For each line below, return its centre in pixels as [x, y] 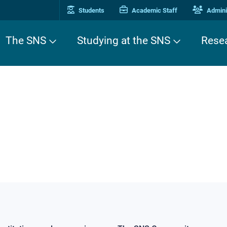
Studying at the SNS [124, 41]
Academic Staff [154, 10]
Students [91, 10]
